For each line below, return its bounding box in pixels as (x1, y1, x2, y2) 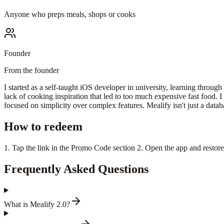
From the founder (4, 66, 59, 75)
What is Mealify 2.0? (4, 199, 70, 208)
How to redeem (4, 120, 82, 133)
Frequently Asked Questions (4, 162, 148, 176)
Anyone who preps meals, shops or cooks (4, 10, 135, 19)
